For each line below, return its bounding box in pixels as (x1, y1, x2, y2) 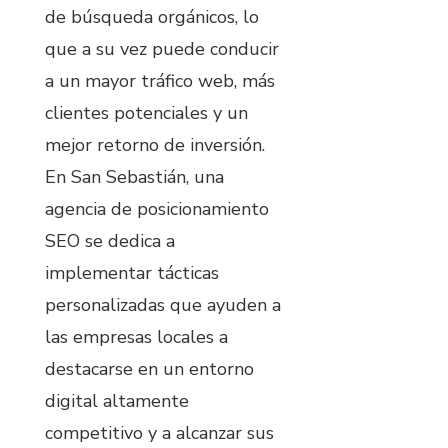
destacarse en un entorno (45, 356, 254, 381)
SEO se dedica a (45, 228, 175, 253)
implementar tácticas (45, 260, 219, 285)
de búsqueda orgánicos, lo (45, 4, 259, 29)
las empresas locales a (45, 324, 228, 349)
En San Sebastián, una (45, 164, 224, 189)
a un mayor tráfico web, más (45, 68, 275, 93)
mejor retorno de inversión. (45, 132, 265, 157)
